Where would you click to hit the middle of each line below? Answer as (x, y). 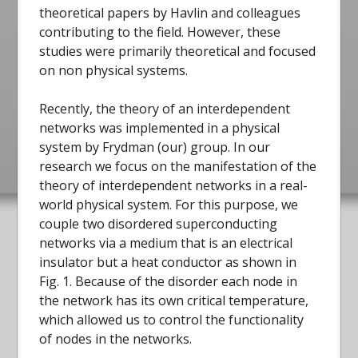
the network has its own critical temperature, (174, 301)
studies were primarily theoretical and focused (178, 52)
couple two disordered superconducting (159, 224)
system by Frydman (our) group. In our (155, 147)
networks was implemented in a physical (160, 128)
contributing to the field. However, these (160, 32)
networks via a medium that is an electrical (166, 243)
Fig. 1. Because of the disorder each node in (169, 282)
